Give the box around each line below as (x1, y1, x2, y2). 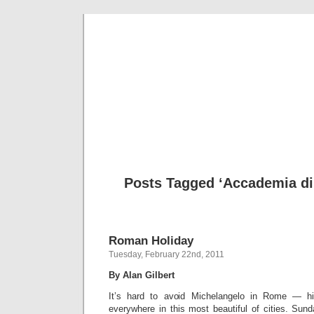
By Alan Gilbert (109, 270, 175, 280)
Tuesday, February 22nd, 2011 (109, 250, 224, 259)
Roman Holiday (109, 233, 193, 247)
